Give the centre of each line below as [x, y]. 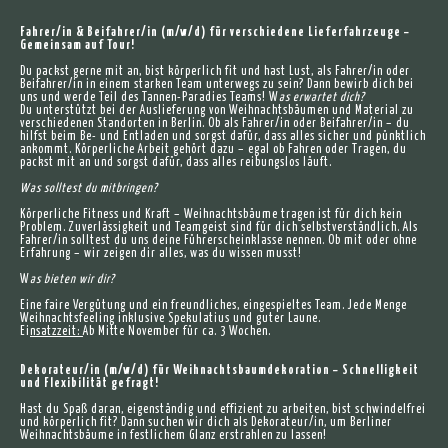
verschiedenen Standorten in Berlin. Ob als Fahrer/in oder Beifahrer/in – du [215, 123]
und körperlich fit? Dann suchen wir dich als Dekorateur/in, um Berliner [206, 422]
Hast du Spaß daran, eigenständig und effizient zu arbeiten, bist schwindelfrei [223, 409]
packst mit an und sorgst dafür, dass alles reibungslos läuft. [176, 162]
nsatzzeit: [56, 331]
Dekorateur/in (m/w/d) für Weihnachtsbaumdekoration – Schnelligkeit [219, 370]
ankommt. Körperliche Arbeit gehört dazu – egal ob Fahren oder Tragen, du [213, 149]
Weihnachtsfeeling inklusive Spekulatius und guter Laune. [170, 318]
